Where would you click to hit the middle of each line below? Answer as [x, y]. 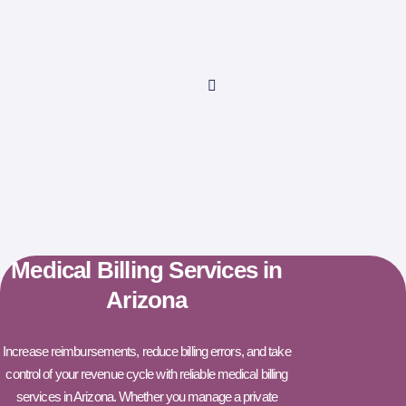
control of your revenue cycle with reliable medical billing [147, 373]
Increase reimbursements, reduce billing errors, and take [147, 351]
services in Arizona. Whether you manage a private [146, 396]
